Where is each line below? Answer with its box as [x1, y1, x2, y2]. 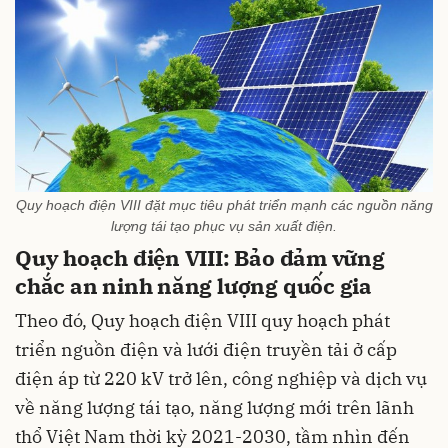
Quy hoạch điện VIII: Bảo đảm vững [15, 243, 385, 273]
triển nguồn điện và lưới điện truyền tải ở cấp [15, 337, 397, 361]
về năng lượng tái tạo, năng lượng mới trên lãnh [15, 395, 414, 419]
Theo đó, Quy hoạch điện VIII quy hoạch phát [15, 308, 390, 332]
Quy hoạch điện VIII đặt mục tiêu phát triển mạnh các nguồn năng [15, 197, 433, 214]
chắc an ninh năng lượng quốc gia [15, 271, 372, 301]
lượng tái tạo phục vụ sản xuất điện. [111, 218, 337, 235]
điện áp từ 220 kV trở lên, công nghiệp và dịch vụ [15, 366, 427, 390]
